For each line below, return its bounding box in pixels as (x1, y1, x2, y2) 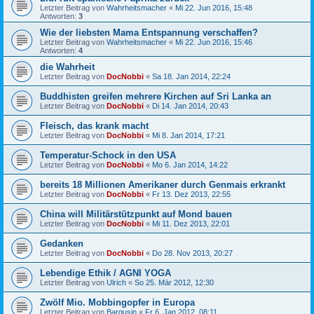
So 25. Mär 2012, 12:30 (135, 278, 214, 287)
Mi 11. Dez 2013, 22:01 (152, 219, 230, 228)
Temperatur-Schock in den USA (40, 150, 176, 161)
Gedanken (40, 238, 83, 249)
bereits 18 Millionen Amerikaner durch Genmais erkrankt (40, 179, 285, 190)
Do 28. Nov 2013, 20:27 (152, 249, 233, 257)
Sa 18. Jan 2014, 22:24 (152, 72, 231, 81)
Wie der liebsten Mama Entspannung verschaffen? (40, 27, 258, 38)
